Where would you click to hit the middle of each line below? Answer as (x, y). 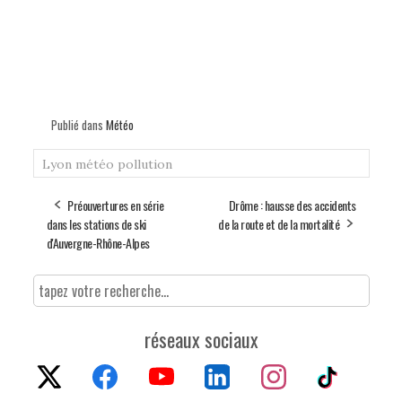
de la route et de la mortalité (279, 223)
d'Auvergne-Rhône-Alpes (98, 242)
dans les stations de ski (96, 223)
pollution (144, 164)
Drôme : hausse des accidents (292, 205)
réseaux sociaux (201, 339)
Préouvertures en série (115, 205)
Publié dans (78, 124)
